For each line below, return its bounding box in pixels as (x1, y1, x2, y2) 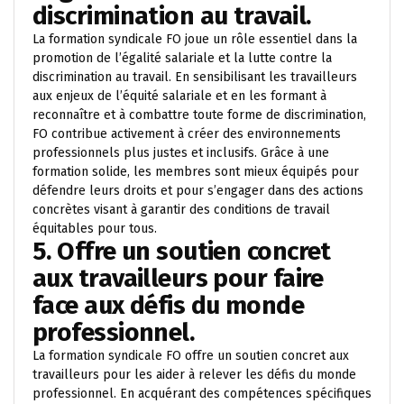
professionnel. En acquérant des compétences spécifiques (32, 385, 372, 401)
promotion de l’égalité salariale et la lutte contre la (32, 50, 332, 66)
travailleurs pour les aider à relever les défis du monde (32, 366, 356, 382)
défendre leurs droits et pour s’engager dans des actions (32, 182, 363, 198)
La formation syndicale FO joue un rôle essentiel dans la (32, 31, 357, 47)
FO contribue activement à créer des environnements (32, 125, 341, 142)
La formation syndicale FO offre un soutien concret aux (32, 347, 349, 363)
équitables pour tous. (32, 220, 157, 236)
